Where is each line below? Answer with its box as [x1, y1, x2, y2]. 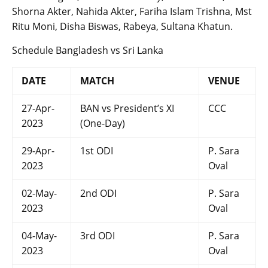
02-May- [22, 187, 57, 200]
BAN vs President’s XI [80, 102, 174, 115]
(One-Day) [80, 117, 125, 130]
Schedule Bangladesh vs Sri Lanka [12, 44, 163, 57]
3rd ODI [80, 229, 115, 243]
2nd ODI [80, 187, 117, 200]
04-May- [22, 229, 57, 243]
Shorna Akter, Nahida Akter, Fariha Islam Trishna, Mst [12, 5, 252, 19]
